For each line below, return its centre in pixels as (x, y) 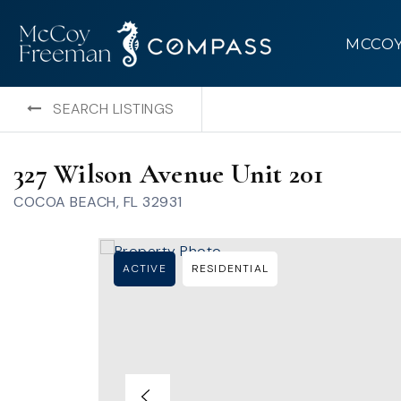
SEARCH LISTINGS (114, 109)
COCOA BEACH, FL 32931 (98, 202)
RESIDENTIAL (230, 269)
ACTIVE (144, 269)
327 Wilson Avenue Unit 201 (169, 174)
